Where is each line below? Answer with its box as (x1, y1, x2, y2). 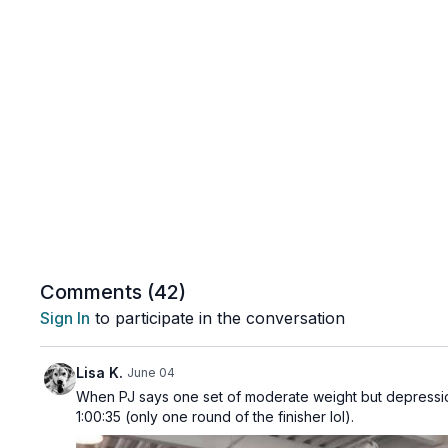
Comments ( (40, 280, 155, 304)
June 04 (127, 365, 176, 380)
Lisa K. (76, 364, 124, 381)
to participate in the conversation (90, 308, 346, 328)
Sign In (40, 308, 91, 328)
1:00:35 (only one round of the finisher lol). (76, 408, 355, 425)
